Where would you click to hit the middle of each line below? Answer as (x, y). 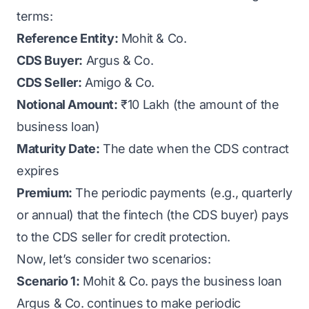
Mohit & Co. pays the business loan (181, 281)
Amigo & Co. (118, 82)
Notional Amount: (67, 104)
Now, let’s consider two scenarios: (114, 259)
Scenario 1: (48, 281)
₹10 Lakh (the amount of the (198, 104)
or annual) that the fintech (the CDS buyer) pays (153, 215)
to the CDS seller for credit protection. (124, 237)
